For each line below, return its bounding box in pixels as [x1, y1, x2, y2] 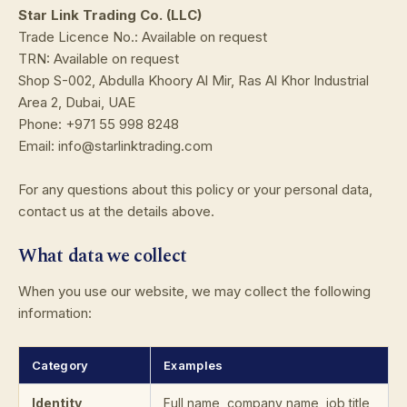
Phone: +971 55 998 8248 [18, 115, 179, 134]
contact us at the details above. [18, 203, 214, 221]
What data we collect [18, 242, 187, 271]
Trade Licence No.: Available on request [18, 28, 267, 46]
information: [18, 303, 92, 322]
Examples [164, 357, 223, 372]
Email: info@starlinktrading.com [18, 137, 213, 155]
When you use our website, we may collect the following [18, 282, 371, 300]
